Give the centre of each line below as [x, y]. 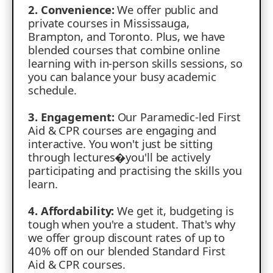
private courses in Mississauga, [109, 23]
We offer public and [166, 10]
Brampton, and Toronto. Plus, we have [127, 37]
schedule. [53, 90]
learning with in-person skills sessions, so [135, 63]
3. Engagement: [71, 117]
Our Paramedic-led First [178, 117]
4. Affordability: [71, 211]
